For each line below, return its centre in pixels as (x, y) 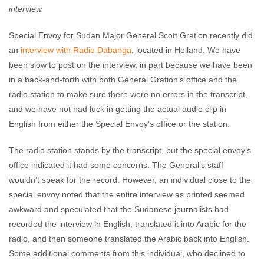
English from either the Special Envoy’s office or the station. (119, 124)
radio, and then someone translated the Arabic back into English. (129, 239)
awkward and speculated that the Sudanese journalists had (119, 209)
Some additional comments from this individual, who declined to (127, 253)
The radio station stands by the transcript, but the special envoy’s (130, 150)
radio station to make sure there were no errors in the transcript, (128, 94)
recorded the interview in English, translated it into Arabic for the (128, 224)
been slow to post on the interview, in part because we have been (131, 65)
